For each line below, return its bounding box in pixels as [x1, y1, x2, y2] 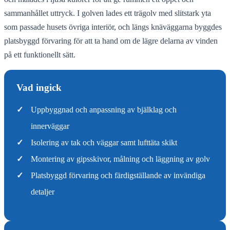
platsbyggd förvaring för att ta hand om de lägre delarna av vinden [4, 36, 218, 45]
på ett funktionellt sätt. [4, 50, 75, 59]
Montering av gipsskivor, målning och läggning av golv [31, 154, 210, 163]
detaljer [31, 187, 54, 196]
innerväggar [31, 121, 69, 130]
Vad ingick [16, 82, 62, 93]
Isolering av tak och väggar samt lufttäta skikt [31, 138, 177, 147]
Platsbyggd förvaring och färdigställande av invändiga [31, 170, 205, 180]
